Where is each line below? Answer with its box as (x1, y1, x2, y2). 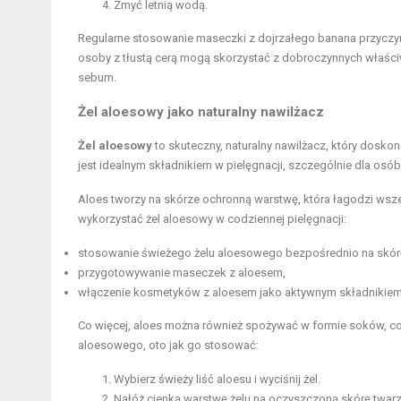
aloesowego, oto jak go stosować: (78, 337, 259, 352)
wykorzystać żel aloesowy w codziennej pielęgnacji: (78, 211, 346, 226)
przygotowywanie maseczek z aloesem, (78, 265, 286, 279)
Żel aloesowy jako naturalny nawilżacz (78, 103, 324, 120)
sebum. (78, 70, 116, 84)
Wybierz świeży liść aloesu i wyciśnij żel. (114, 371, 320, 386)
